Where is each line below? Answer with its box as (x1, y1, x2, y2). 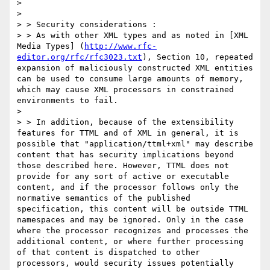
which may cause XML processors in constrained (17, 85, 234, 95)
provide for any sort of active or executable (17, 172, 229, 181)
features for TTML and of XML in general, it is (17, 128, 239, 138)
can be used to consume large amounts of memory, (17, 74, 243, 84)
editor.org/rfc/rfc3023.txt (17, 52, 142, 62)
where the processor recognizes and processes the (17, 226, 248, 236)
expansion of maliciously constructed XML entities (17, 63, 253, 73)
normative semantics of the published (17, 193, 190, 203)
